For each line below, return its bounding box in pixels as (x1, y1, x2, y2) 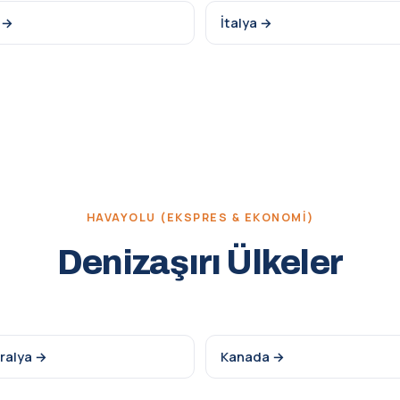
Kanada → (221, 348, 285, 365)
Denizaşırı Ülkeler (56, 245, 344, 281)
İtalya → (221, 14, 272, 31)
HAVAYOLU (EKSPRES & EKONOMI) (86, 210, 314, 225)
